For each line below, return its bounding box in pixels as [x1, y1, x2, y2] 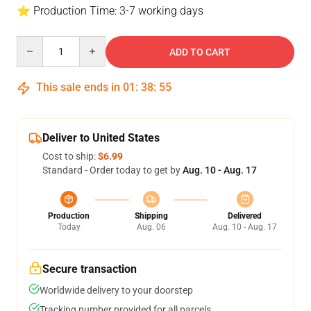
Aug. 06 [136, 222, 166, 232]
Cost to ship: [42, 151, 98, 162]
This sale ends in [33, 81, 123, 94]
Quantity [16, 37, 54, 48]
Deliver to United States [42, 131, 160, 144]
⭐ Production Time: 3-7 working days [17, 4, 203, 17]
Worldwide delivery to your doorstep [40, 285, 193, 296]
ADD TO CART [169, 47, 230, 58]
